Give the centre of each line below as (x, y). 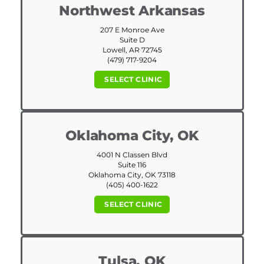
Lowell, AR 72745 (132, 49)
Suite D (132, 39)
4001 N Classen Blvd (132, 154)
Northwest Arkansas (132, 11)
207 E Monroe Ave (132, 29)
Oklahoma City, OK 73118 (132, 174)
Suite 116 (132, 164)
